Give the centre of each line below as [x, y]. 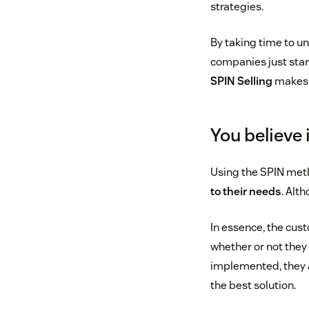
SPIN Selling [241, 81]
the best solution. [253, 286]
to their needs [246, 192]
